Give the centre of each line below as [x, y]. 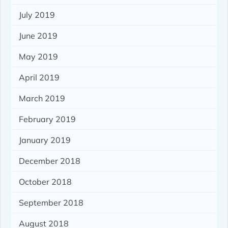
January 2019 [45, 140]
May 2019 [39, 57]
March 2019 [42, 98]
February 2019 [48, 119]
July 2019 [37, 15]
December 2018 [50, 161]
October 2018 [46, 182]
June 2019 [38, 36]
